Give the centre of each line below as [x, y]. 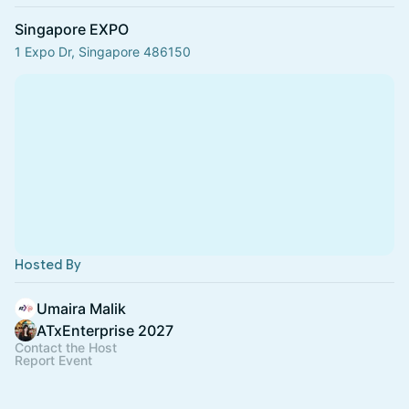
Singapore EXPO [72, 29]
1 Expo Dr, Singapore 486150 [103, 52]
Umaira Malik [81, 309]
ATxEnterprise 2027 [105, 330]
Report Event [53, 360]
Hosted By [48, 265]
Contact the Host [66, 347]
